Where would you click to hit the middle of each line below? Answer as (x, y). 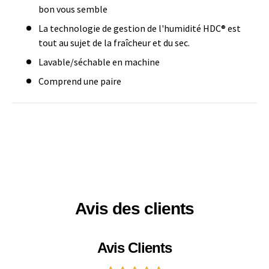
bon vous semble (73, 9)
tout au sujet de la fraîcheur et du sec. (114, 42)
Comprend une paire (80, 81)
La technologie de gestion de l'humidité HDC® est (140, 28)
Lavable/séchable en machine (99, 62)
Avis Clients (134, 248)
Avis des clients (134, 209)
